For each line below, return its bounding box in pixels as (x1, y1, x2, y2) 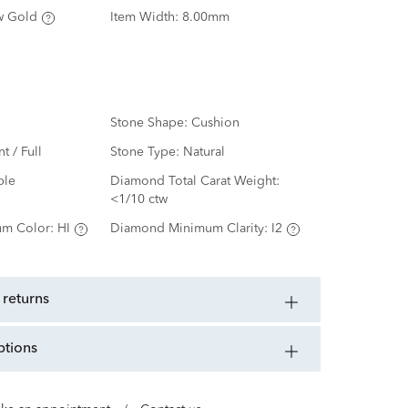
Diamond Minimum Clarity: (109, 222, 271, 236)
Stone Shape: (109, 117, 191, 130)
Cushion (190, 117, 240, 130)
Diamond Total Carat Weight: (109, 175, 280, 189)
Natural (182, 146, 225, 159)
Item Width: (109, 11, 182, 25)
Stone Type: (109, 146, 183, 159)
